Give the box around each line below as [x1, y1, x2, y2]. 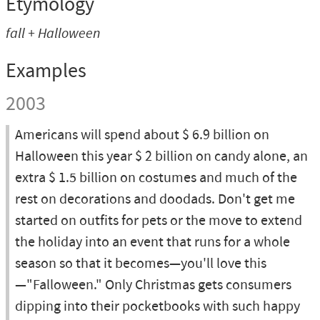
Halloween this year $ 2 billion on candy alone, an [15, 147, 308, 166]
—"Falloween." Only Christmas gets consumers [15, 276, 291, 295]
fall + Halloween [6, 24, 101, 42]
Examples [6, 58, 86, 85]
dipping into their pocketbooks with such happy [15, 297, 300, 316]
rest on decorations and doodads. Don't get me [15, 190, 295, 209]
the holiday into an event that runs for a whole [15, 233, 290, 252]
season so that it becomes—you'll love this [15, 254, 266, 274]
